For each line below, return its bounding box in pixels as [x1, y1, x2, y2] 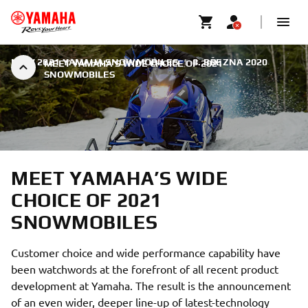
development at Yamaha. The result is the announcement [11, 278, 291, 292]
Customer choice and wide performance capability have [11, 245, 280, 259]
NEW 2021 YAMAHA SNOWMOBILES [11, 56, 179, 67]
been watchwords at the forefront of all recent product [11, 262, 278, 276]
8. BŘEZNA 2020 [192, 56, 268, 67]
